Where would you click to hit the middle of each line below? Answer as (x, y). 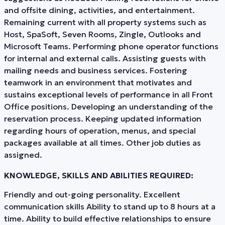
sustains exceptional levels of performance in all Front (108, 94)
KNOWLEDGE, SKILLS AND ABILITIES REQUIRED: (99, 175)
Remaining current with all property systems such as (105, 22)
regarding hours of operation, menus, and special (100, 130)
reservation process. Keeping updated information (103, 118)
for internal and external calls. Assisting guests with (105, 58)
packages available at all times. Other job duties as (102, 142)
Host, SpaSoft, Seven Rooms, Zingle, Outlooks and (102, 34)
